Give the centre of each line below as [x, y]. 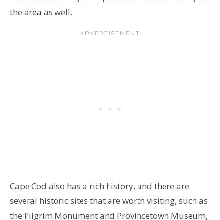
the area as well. [44, 12]
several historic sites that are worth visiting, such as [109, 200]
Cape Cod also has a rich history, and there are [99, 186]
